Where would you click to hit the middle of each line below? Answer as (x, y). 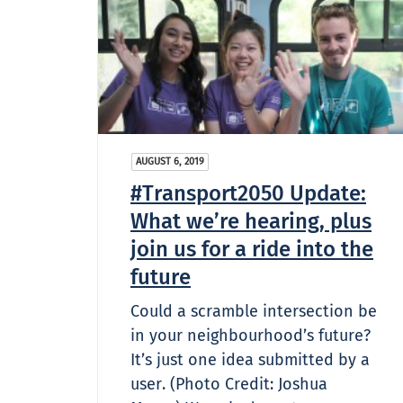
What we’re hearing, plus (251, 221)
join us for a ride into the (252, 249)
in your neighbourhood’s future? (251, 335)
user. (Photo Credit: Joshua (229, 384)
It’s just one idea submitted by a (250, 359)
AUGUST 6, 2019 (170, 161)
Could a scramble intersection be (254, 311)
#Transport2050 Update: (248, 193)
